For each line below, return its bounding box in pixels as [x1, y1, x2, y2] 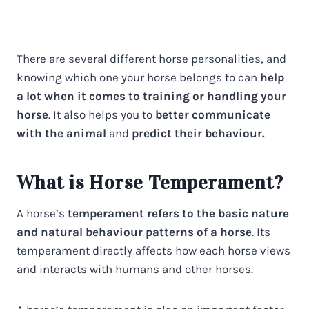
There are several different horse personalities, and [17, 51, 286, 66]
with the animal [17, 126, 106, 140]
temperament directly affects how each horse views [17, 243, 290, 257]
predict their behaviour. [132, 126, 265, 140]
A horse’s [17, 206, 68, 220]
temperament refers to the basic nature [68, 206, 289, 220]
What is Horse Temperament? [17, 170, 283, 195]
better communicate [155, 107, 270, 121]
